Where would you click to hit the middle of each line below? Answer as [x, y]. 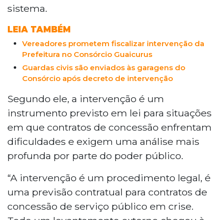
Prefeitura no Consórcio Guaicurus [87, 54]
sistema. [27, 8]
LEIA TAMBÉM [39, 29]
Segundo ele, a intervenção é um [86, 98]
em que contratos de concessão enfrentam [110, 127]
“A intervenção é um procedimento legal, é [109, 178]
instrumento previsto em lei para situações [110, 113]
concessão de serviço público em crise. [100, 206]
